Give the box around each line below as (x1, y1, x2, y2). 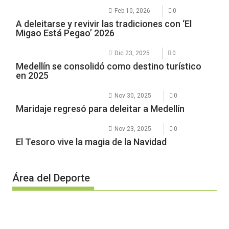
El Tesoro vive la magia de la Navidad (16, 136, 167, 147)
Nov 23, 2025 (114, 125, 152, 132)
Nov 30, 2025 (114, 91, 152, 99)
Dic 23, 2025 (114, 49, 150, 57)
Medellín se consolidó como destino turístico (16, 60, 202, 72)
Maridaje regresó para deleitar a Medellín (16, 103, 185, 114)
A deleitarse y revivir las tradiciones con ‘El (16, 18, 192, 29)
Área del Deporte (12, 172, 90, 185)
